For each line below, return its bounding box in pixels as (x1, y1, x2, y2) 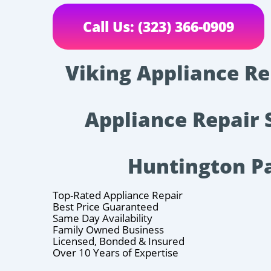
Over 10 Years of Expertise (53, 245, 178, 260)
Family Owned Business (53, 222, 164, 237)
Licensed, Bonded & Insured (53, 233, 184, 248)
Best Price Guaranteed (53, 199, 158, 214)
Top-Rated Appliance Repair (53, 188, 183, 202)
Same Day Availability (53, 211, 152, 225)
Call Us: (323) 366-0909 (83, 16, 234, 36)
